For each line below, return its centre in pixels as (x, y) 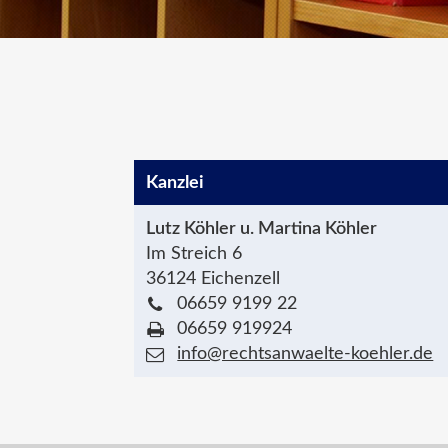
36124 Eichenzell (213, 279)
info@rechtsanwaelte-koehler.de (305, 354)
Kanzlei (175, 183)
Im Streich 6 (194, 254)
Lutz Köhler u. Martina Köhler (262, 229)
